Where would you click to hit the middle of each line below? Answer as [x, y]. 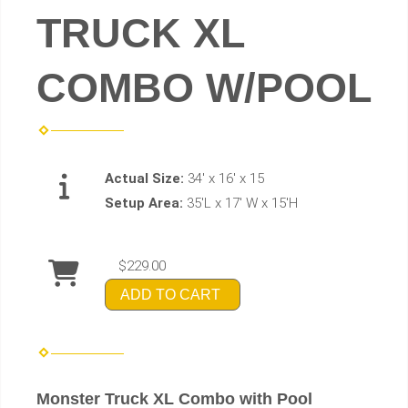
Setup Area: [146, 203]
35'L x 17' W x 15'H [242, 203]
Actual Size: [146, 178]
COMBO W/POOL [204, 87]
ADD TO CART [170, 295]
